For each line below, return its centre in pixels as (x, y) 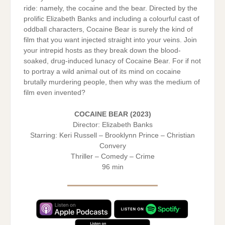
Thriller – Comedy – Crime (113, 156)
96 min (113, 167)
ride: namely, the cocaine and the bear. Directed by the (110, 8)
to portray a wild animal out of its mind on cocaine (102, 71)
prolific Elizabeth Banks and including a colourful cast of (111, 19)
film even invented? (54, 92)
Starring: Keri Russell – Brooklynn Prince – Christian (113, 135)
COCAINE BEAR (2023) (113, 114)
